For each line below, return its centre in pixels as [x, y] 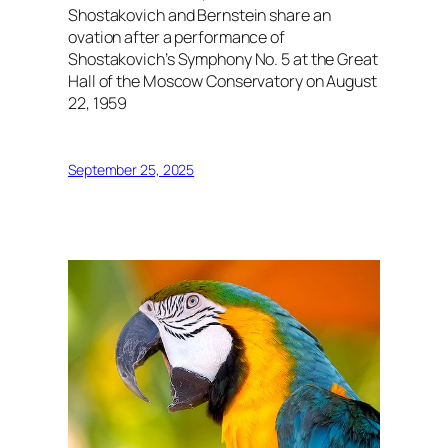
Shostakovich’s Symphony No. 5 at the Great [223, 58]
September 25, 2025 [131, 169]
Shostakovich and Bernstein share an [199, 14]
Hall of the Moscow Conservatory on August [222, 80]
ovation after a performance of [176, 36]
